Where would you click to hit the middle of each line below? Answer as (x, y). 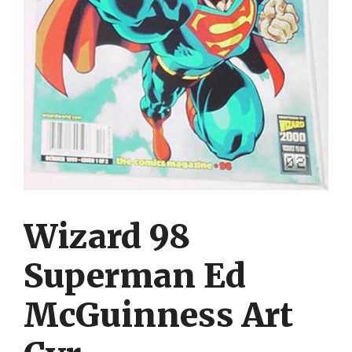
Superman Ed (135, 275)
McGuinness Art (158, 315)
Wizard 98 (107, 236)
